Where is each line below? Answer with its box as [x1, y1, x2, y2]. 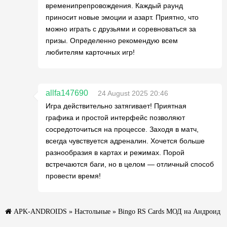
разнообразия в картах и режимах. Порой [46, 148, 184, 157]
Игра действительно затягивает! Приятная [46, 102, 186, 110]
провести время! [46, 172, 101, 180]
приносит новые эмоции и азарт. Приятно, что [46, 13, 199, 22]
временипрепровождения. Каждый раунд [46, 2, 183, 10]
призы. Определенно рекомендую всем [46, 36, 178, 45]
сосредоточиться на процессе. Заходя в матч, [46, 125, 199, 134]
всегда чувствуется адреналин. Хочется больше [46, 137, 205, 145]
